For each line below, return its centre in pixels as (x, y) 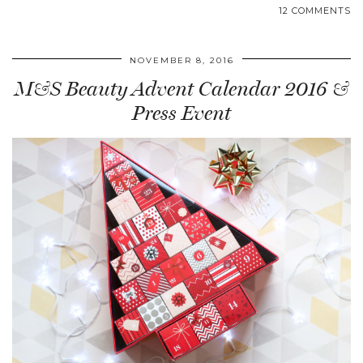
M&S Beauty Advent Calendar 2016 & (181, 89)
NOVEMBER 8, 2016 (181, 61)
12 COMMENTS (315, 11)
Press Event (181, 113)
